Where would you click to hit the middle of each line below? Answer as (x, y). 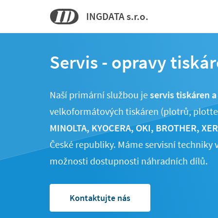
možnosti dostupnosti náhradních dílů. (129, 161)
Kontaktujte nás (100, 198)
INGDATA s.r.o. (117, 16)
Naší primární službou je (100, 95)
